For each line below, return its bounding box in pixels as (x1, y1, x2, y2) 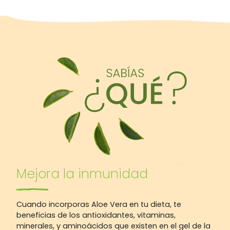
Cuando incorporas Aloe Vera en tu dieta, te (16, 199, 181, 209)
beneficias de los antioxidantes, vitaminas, (16, 210, 176, 220)
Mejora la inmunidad (16, 165, 148, 183)
